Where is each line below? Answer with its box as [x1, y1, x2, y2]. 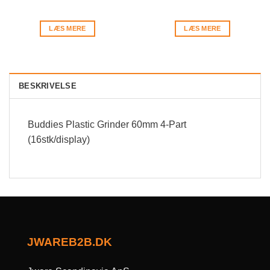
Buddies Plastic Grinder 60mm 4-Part [28, 119, 186, 130]
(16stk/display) [28, 134, 90, 145]
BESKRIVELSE [19, 81, 77, 91]
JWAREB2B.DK [27, 236, 112, 249]
